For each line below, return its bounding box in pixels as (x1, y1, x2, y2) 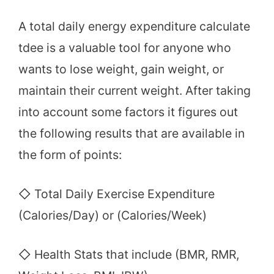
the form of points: (18, 147, 122, 162)
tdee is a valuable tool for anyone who (18, 40, 231, 55)
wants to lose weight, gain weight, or (18, 61, 224, 76)
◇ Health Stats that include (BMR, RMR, (18, 247, 239, 262)
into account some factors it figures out (18, 104, 238, 119)
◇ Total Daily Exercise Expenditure (18, 186, 215, 201)
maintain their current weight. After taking (18, 83, 251, 98)
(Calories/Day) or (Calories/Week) (18, 207, 207, 223)
